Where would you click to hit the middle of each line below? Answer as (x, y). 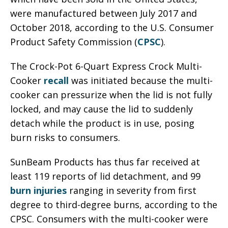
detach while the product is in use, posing (102, 123)
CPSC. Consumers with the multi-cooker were (109, 219)
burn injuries (38, 190)
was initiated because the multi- (142, 80)
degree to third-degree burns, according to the (114, 204)
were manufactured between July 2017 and (104, 13)
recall (58, 80)
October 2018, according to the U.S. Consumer (112, 27)
